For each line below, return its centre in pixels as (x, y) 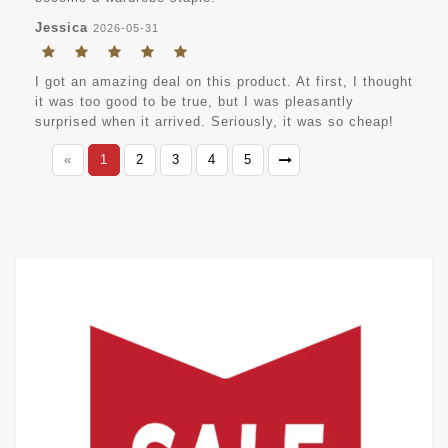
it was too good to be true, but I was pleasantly (194, 102)
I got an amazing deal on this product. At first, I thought (224, 82)
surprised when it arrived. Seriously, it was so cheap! (214, 122)
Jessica (61, 28)
